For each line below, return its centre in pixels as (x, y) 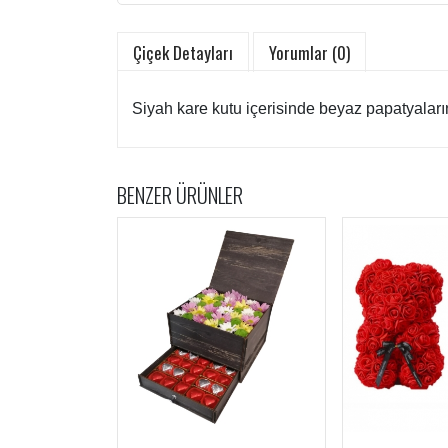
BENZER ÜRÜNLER (180, 195)
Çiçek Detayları (183, 53)
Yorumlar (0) (309, 53)
